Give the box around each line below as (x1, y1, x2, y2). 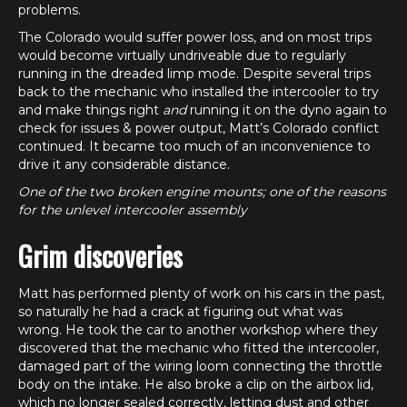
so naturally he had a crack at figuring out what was (18, 303, 342, 320)
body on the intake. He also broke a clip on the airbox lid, (18, 376, 373, 392)
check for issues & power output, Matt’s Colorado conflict (18, 120, 379, 136)
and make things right (18, 102, 163, 118)
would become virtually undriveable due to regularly (18, 47, 346, 64)
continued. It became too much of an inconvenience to (18, 138, 371, 154)
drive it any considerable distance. (18, 156, 230, 173)
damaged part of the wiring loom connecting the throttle (18, 358, 382, 374)
